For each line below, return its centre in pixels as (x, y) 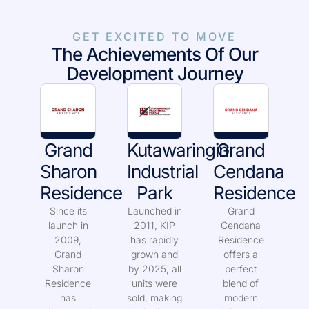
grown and (154, 270)
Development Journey (154, 90)
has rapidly (154, 256)
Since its (68, 227)
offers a (241, 270)
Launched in (154, 227)
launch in (68, 241)
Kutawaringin (177, 166)
